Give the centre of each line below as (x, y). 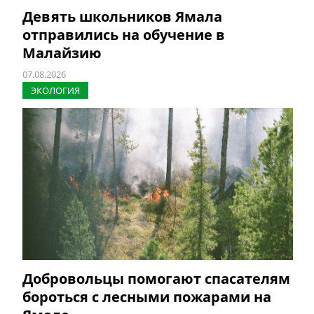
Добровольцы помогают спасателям (156, 279)
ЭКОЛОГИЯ (55, 91)
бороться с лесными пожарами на (147, 297)
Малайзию (62, 53)
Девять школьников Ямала (122, 17)
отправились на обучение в (124, 35)
